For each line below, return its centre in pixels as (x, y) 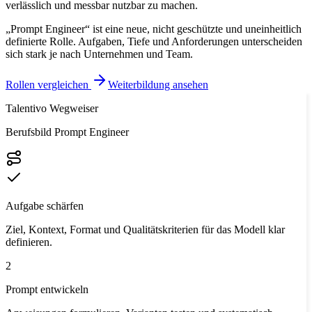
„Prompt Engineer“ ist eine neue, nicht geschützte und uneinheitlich (154, 29)
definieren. (29, 242)
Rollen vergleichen (47, 84)
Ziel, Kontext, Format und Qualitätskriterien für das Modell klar (145, 229)
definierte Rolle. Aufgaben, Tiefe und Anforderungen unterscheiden (154, 41)
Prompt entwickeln (47, 289)
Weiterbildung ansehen (158, 84)
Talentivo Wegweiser (52, 108)
